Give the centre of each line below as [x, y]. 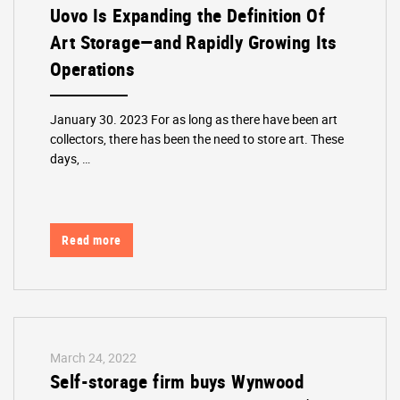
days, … [71, 158]
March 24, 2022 [94, 357]
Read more [92, 240]
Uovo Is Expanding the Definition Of [188, 16]
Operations [93, 69]
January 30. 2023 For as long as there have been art [194, 119]
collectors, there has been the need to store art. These [197, 138]
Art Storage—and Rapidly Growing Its [194, 42]
